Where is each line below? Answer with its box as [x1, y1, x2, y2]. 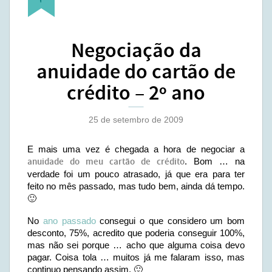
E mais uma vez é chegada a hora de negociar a [27, 144, 245, 154]
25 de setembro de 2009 [89, 115, 183, 124]
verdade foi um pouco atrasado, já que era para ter [27, 169, 245, 179]
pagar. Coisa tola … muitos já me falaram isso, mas [27, 252, 245, 262]
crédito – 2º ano [67, 80, 205, 107]
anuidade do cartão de [36, 58, 236, 86]
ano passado [42, 216, 96, 226]
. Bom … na [185, 156, 245, 166]
